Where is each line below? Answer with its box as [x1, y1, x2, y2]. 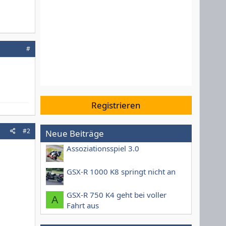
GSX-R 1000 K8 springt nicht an [67, 166, 176, 177]
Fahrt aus [67, 200, 99, 211]
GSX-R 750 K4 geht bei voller [67, 190, 166, 200]
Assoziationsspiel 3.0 [67, 143, 139, 154]
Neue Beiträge [45, 128, 104, 139]
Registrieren [91, 99, 141, 111]
